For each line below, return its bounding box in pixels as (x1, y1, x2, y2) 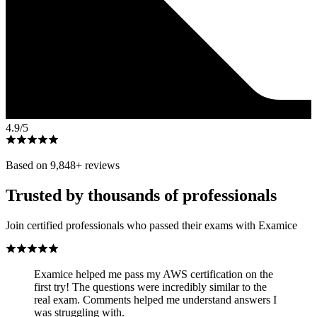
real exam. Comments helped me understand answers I (34, 293, 277, 306)
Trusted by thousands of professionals (6, 185, 277, 204)
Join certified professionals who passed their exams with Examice (6, 219, 297, 231)
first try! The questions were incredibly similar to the (34, 280, 267, 293)
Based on (6, 158, 50, 171)
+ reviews (76, 158, 120, 171)
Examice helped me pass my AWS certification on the (34, 267, 273, 280)
